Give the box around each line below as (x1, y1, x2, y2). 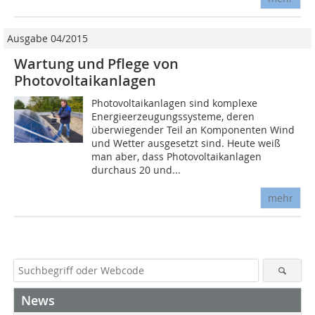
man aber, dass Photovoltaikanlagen (91, 150, 262, 164)
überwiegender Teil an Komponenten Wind (91, 123, 295, 137)
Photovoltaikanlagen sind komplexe (91, 96, 258, 110)
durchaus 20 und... (91, 163, 181, 177)
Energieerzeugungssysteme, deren (91, 110, 255, 124)
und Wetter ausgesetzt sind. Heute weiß (91, 136, 281, 150)
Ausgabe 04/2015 (7, 32, 88, 46)
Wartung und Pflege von (14, 54, 179, 74)
